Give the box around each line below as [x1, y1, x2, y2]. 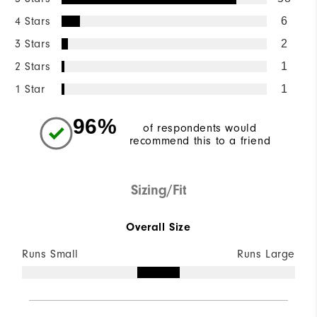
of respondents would [143, 121, 257, 134]
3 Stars [15, 37, 51, 50]
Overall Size [126, 220, 191, 234]
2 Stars [15, 59, 51, 73]
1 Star [15, 82, 45, 96]
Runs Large [237, 247, 295, 260]
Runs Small [22, 247, 79, 260]
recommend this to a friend [129, 134, 271, 147]
